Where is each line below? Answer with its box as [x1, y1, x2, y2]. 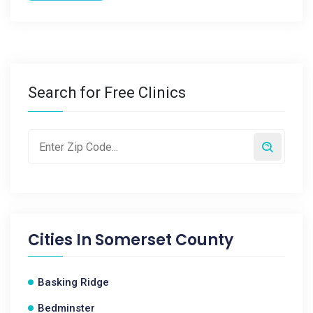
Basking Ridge [38, 276, 109, 289]
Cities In [28, 229, 95, 251]
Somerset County [95, 229, 233, 251]
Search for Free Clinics [28, 84, 186, 101]
